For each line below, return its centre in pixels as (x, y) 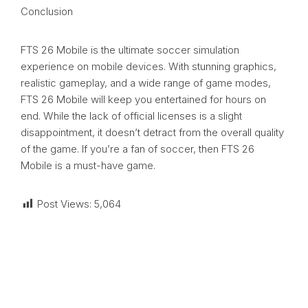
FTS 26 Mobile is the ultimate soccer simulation (130, 50)
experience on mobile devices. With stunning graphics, (148, 67)
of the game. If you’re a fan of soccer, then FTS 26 (137, 149)
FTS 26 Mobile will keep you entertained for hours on (143, 100)
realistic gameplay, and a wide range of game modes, (146, 83)
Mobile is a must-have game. (88, 166)
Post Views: (64, 204)
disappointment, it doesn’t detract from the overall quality (152, 133)
